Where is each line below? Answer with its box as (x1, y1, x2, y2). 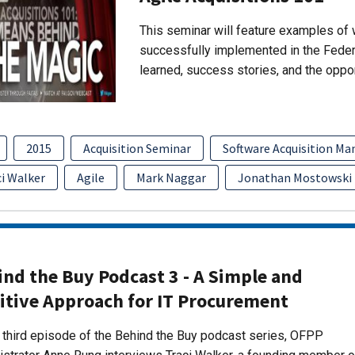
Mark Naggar (136, 170, 206, 185)
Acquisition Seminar (82, 140, 191, 156)
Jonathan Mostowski (237, 170, 352, 185)
